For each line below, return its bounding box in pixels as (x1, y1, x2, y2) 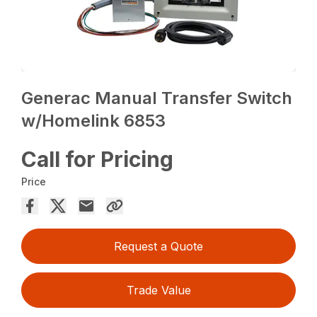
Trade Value (126, 283, 191, 298)
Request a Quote (114, 239, 203, 254)
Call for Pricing (21, 146, 174, 173)
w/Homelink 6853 (21, 110, 166, 132)
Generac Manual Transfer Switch (21, 88, 293, 109)
